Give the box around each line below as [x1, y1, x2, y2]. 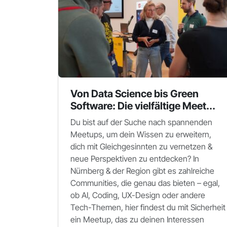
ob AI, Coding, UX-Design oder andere [70, 190, 205, 200]
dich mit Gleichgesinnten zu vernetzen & [70, 141, 212, 152]
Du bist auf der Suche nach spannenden [70, 117, 212, 127]
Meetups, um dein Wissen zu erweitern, [70, 129, 211, 139]
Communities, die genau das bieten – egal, [70, 178, 220, 188]
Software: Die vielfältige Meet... [70, 100, 215, 112]
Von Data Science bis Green [70, 88, 199, 100]
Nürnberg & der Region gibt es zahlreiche [70, 166, 214, 176]
